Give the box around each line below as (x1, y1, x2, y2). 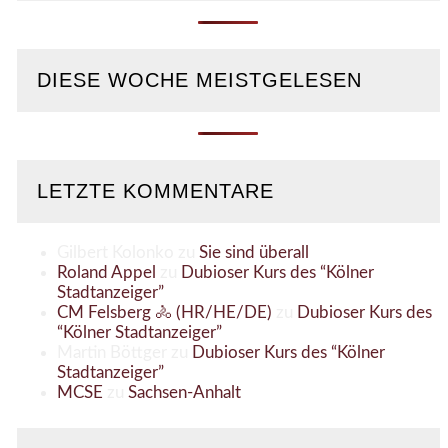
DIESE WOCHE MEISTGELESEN (36, 69, 362, 92)
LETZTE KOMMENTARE (36, 180, 274, 203)
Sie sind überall (198, 243, 309, 261)
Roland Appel (56, 263, 156, 281)
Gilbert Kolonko (56, 243, 174, 261)
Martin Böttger (56, 343, 167, 361)
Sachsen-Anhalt (127, 383, 241, 401)
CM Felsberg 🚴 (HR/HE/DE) (56, 303, 272, 321)
